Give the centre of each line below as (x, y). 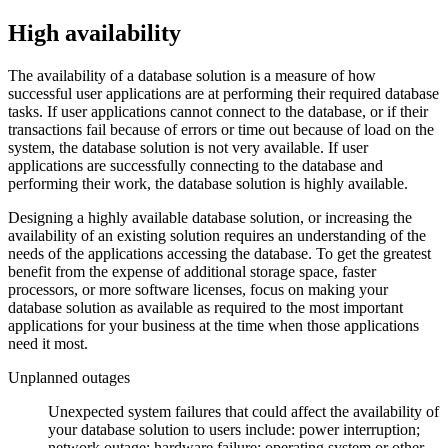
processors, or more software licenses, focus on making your (198, 289)
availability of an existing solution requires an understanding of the (217, 235)
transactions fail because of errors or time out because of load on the (221, 129)
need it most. (48, 343)
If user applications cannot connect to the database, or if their (237, 111)
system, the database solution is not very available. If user (188, 147)
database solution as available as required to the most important (205, 307)
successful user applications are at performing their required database (223, 93)
